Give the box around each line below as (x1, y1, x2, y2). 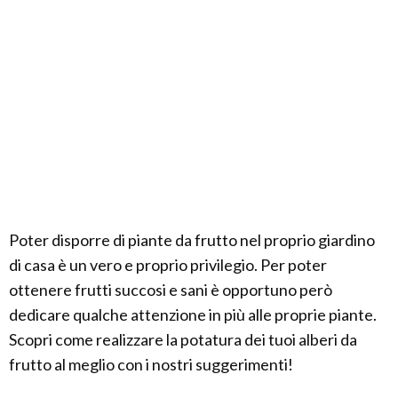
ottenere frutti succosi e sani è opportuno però (9, 280, 332, 299)
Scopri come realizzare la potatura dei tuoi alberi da (9, 330, 357, 349)
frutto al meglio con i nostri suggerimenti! (9, 354, 293, 374)
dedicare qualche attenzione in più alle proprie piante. (9, 305, 377, 324)
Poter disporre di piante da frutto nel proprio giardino (9, 230, 375, 250)
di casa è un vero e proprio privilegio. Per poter (9, 255, 327, 275)
